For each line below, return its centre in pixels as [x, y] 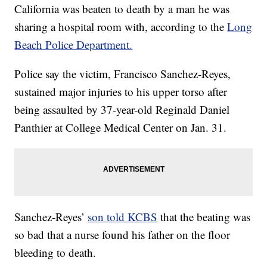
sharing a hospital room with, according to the [121, 27]
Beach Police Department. [74, 45]
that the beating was [206, 217]
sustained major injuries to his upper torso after [121, 92]
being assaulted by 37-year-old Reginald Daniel [122, 110]
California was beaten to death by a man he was [122, 9]
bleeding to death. [55, 253]
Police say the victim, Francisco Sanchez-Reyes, [123, 74]
